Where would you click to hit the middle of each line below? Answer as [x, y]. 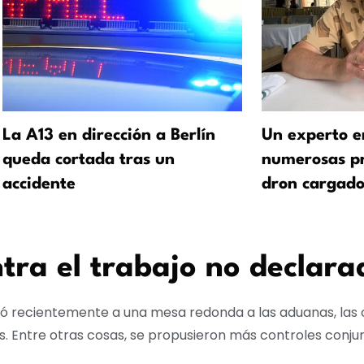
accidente [39, 185]
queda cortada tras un [89, 160]
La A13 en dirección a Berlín [109, 136]
